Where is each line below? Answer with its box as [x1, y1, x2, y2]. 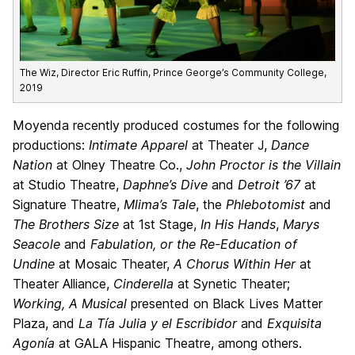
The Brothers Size [13, 216, 119, 232]
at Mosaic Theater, [55, 255, 174, 272]
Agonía [13, 334, 59, 351]
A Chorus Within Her [174, 255, 296, 272]
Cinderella [113, 275, 174, 292]
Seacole [13, 235, 60, 252]
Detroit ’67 [238, 176, 300, 193]
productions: [13, 136, 89, 153]
